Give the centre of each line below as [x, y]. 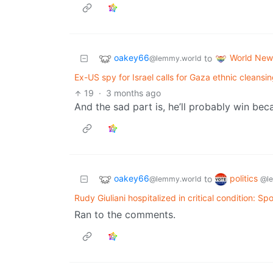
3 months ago [134, 93]
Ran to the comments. [125, 215]
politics [245, 179]
